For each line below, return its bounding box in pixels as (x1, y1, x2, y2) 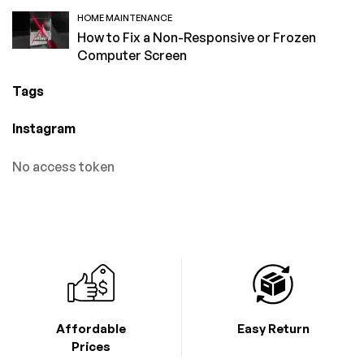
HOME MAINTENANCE (77, 11, 172, 24)
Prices (71, 338, 110, 354)
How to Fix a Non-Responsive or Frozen (77, 28, 316, 45)
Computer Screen (77, 46, 187, 63)
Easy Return (236, 320, 310, 336)
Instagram (12, 119, 76, 136)
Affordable (55, 320, 126, 336)
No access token (12, 158, 115, 175)
